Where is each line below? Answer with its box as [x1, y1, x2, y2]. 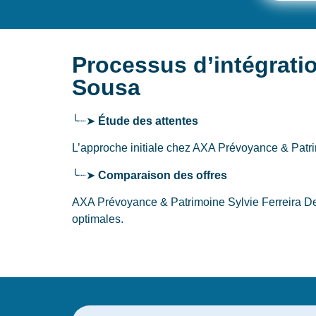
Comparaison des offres [98, 169, 227, 181]
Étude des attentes [98, 114, 198, 127]
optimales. [72, 213, 123, 226]
